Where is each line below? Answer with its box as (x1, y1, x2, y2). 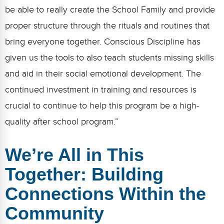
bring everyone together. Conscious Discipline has (5, 36, 200, 47)
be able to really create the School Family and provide (5, 4, 215, 15)
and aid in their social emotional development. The (5, 68, 201, 79)
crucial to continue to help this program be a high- (5, 100, 199, 111)
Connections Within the (5, 183, 206, 204)
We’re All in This (5, 144, 144, 165)
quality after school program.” (5, 116, 118, 127)
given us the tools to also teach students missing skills (5, 52, 214, 63)
